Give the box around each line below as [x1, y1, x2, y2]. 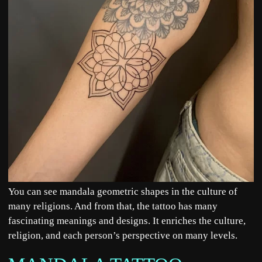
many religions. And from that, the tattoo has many [8, 201, 218, 212]
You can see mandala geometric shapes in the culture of [8, 186, 237, 198]
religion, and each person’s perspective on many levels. [8, 230, 240, 242]
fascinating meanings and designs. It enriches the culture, [8, 215, 246, 227]
